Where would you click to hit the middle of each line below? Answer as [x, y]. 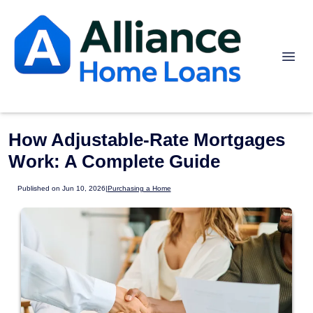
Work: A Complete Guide [114, 161]
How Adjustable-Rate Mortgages [147, 140]
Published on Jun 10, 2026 [61, 189]
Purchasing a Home [139, 189]
